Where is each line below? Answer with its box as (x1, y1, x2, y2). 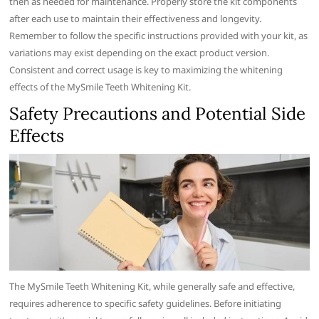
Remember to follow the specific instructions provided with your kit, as (9, 29, 308, 43)
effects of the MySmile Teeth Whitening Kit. (9, 80, 192, 94)
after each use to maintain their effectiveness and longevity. (9, 12, 262, 26)
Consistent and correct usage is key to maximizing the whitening (9, 63, 283, 77)
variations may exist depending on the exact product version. (9, 46, 270, 60)
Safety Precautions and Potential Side (9, 103, 306, 125)
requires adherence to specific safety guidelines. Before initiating (9, 296, 282, 310)
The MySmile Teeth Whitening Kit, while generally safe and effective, (9, 279, 296, 293)
